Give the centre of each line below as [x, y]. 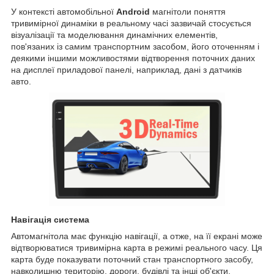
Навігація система [50, 219]
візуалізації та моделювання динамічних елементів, [114, 35]
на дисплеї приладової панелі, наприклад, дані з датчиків [126, 69]
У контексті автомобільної [64, 11]
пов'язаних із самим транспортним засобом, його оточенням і [135, 46]
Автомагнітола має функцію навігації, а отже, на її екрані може [137, 236]
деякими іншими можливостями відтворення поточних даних [133, 58]
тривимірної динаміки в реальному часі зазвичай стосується [131, 23]
